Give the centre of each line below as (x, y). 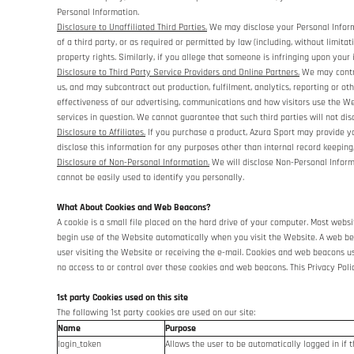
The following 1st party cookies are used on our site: (156, 313)
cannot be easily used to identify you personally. (151, 177)
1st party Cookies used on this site (122, 298)
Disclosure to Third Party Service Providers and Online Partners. (178, 72)
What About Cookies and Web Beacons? (134, 207)
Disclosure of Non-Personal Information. (133, 162)
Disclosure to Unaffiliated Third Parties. (132, 27)
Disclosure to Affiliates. (101, 132)
